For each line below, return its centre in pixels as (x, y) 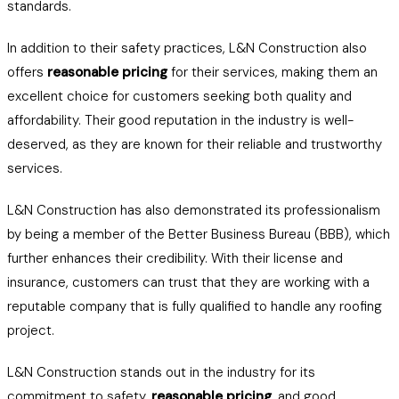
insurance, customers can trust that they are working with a (188, 282)
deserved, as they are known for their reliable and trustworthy (195, 144)
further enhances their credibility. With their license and (175, 258)
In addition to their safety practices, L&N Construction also (187, 48)
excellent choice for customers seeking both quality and (179, 96)
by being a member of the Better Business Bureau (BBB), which (199, 234)
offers (27, 72)
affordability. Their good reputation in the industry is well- (180, 120)
